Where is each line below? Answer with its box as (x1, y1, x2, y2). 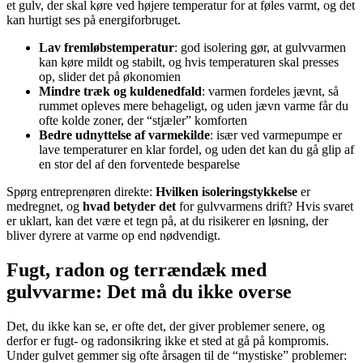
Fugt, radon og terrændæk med (6, 258, 267, 280)
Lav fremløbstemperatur (39, 40, 174, 54)
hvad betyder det (83, 199, 176, 213)
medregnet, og (6, 199, 83, 213)
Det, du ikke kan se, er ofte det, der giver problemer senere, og (6, 318, 325, 333)
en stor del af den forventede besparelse (39, 156, 240, 171)
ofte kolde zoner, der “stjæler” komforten (39, 113, 247, 127)
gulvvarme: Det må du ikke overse (6, 280, 292, 302)
